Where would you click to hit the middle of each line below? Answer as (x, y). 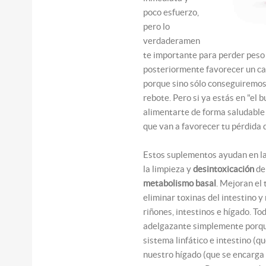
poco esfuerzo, (171, 12)
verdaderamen (172, 40)
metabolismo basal (180, 183)
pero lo (157, 26)
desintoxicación (224, 169)
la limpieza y (168, 169)
